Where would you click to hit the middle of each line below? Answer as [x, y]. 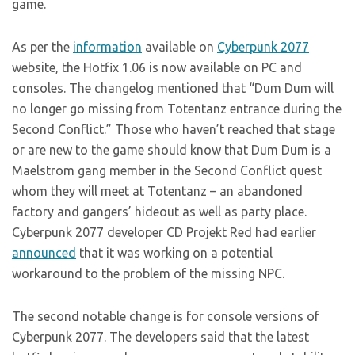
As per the [42, 47]
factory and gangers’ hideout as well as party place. [159, 212]
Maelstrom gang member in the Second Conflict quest [167, 171]
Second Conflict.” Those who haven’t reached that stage [174, 130]
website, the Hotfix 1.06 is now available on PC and [157, 68]
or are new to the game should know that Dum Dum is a [172, 150]
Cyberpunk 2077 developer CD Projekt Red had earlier [164, 233]
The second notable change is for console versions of [166, 317]
